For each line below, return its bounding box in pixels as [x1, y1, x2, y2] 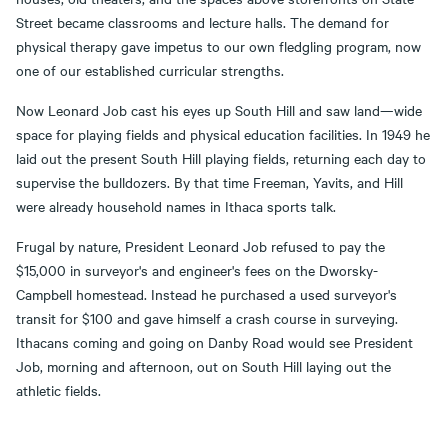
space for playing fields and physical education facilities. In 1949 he [16, 123, 430, 144]
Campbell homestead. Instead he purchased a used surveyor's [16, 283, 397, 304]
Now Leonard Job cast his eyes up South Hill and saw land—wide [16, 99, 422, 120]
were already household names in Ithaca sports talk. [16, 195, 336, 216]
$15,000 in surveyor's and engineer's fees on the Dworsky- [16, 259, 378, 280]
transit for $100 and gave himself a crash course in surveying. [16, 307, 398, 328]
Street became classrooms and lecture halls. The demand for [16, 11, 389, 32]
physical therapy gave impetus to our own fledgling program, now [16, 35, 421, 56]
